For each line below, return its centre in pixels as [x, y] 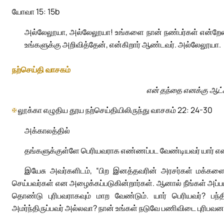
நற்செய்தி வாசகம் [41, 69]
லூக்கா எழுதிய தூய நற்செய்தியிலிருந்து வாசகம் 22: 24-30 [114, 110]
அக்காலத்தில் [47, 131]
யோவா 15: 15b [36, 11]
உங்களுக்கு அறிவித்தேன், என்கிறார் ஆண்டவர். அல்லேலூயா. [123, 44]
